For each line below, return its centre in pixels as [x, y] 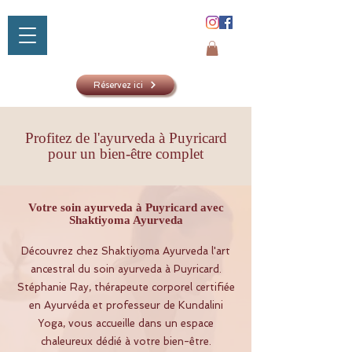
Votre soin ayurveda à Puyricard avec [126, 208]
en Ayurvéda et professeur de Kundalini [126, 306]
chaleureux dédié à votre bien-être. [126, 342]
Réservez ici [118, 85]
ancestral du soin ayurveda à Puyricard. [126, 269]
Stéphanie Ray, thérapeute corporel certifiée [126, 288]
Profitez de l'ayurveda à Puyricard [126, 138]
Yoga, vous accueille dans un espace [126, 324]
